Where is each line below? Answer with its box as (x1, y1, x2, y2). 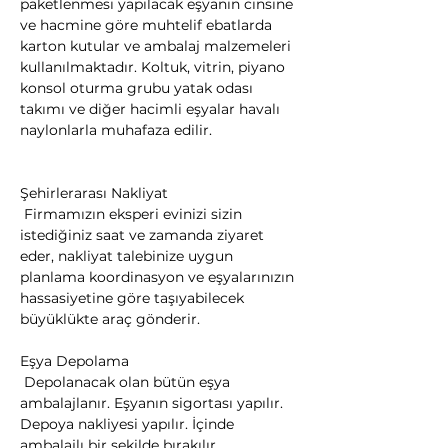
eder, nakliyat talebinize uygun (20, 247, 237, 265)
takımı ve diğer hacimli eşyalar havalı (20, 100, 284, 118)
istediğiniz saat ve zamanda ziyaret (20, 226, 268, 244)
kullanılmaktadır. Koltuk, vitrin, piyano (20, 58, 289, 76)
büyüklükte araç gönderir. (20, 310, 200, 328)
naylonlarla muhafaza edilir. (20, 121, 212, 139)
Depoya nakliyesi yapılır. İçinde (20, 415, 238, 433)
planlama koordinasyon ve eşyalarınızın (20, 268, 298, 286)
